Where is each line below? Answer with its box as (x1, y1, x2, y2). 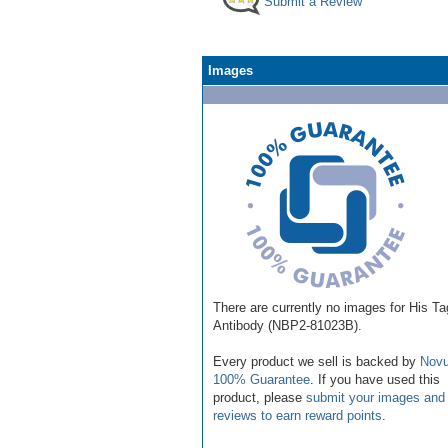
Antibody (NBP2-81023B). (213, 317, 362, 333)
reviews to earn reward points (213, 407, 382, 423)
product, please (213, 389, 306, 405)
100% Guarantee (213, 371, 310, 387)
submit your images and (306, 389, 445, 405)
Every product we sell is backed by (213, 353, 420, 369)
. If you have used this (310, 371, 440, 387)
